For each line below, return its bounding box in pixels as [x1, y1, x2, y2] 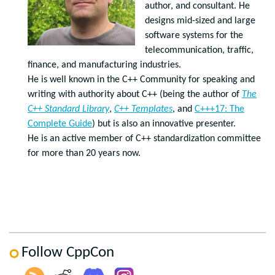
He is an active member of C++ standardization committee [28, 134, 261, 144]
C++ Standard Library [28, 104, 109, 114]
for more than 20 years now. [28, 149, 141, 158]
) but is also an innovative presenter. [92, 119, 236, 129]
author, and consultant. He [145, 1, 250, 11]
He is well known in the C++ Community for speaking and [28, 75, 255, 85]
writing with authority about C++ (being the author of [28, 90, 242, 99]
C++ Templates [114, 104, 172, 114]
